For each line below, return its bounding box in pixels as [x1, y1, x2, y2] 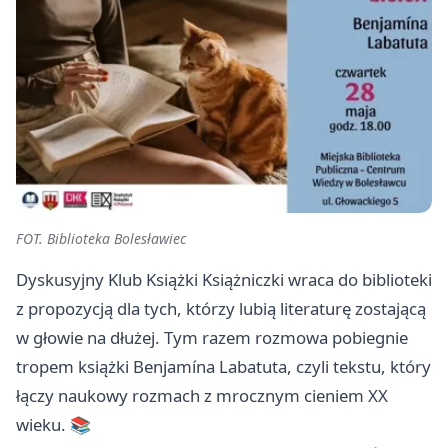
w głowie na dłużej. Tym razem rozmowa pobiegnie [16, 326, 408, 350]
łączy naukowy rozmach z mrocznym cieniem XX [16, 384, 388, 408]
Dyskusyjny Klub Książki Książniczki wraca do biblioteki [16, 268, 432, 292]
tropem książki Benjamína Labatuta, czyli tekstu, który [16, 355, 431, 379]
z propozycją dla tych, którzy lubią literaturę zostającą [16, 297, 426, 321]
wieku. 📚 [16, 413, 91, 437]
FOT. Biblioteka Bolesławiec [16, 229, 186, 249]
